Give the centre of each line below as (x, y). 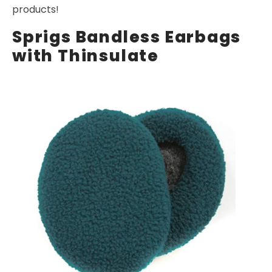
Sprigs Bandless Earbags (127, 37)
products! (36, 10)
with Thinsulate (86, 56)
